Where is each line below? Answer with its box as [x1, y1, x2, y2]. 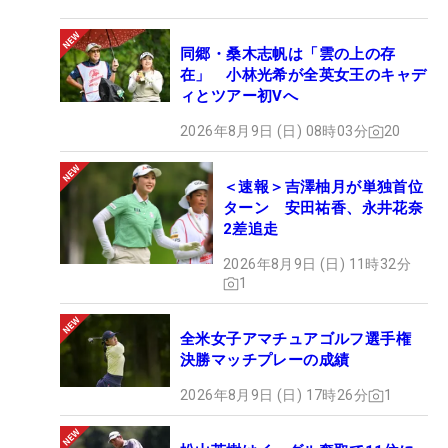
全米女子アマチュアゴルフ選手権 [180, 330, 427, 349]
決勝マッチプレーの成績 [180, 351, 350, 370]
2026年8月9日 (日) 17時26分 [180, 387, 368, 404]
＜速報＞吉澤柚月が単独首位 [223, 178, 424, 197]
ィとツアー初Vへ [180, 87, 299, 106]
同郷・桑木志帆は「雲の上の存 [180, 45, 396, 64]
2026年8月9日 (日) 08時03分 [180, 123, 368, 140]
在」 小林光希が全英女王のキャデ [180, 66, 427, 85]
